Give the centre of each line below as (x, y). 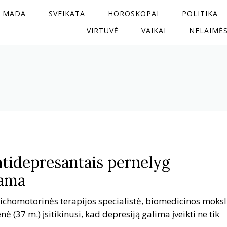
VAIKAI (154, 31)
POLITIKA (200, 13)
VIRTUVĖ (103, 31)
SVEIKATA (67, 13)
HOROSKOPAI (133, 13)
